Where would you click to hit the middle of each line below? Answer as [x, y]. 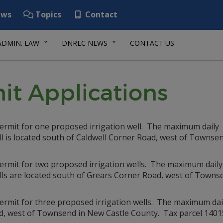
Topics [47, 14]
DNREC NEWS [85, 43]
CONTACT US [152, 43]
